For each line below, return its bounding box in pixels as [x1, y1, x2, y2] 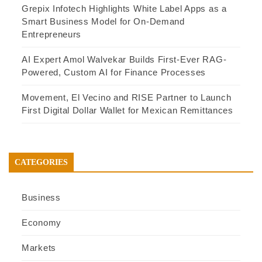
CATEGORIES [15, 158, 68, 167]
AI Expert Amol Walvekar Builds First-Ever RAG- [22, 54, 227, 65]
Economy [22, 218, 61, 228]
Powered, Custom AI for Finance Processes [22, 67, 206, 78]
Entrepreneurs [22, 29, 82, 40]
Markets [22, 243, 56, 253]
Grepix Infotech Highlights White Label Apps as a [22, 4, 227, 14]
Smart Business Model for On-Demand [22, 16, 185, 27]
